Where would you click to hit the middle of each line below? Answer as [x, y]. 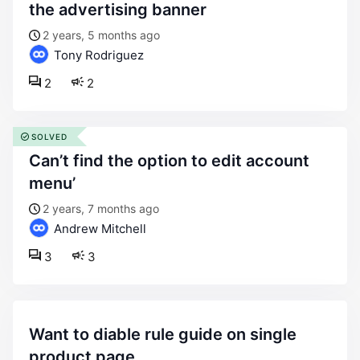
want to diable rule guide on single [37, 334]
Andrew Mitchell [98, 229]
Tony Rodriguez [97, 55]
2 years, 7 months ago [101, 209]
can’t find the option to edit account [35, 161]
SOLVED [49, 137]
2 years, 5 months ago [101, 35]
